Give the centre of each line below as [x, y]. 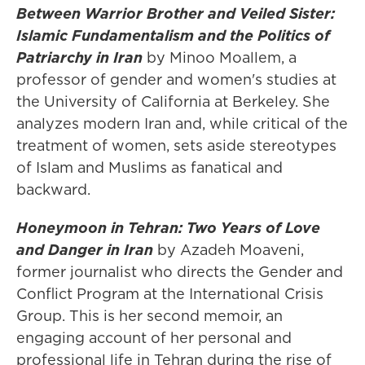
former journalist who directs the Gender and [180, 272]
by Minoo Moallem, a [220, 58]
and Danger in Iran [85, 250]
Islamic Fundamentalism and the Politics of [173, 36]
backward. [53, 190]
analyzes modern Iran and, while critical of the [182, 124]
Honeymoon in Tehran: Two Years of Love [168, 228]
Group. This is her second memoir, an [150, 316]
